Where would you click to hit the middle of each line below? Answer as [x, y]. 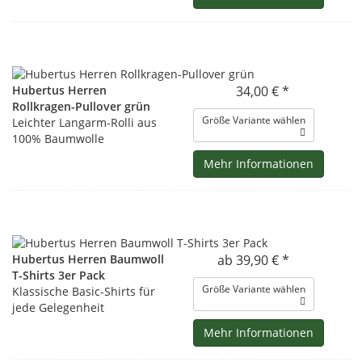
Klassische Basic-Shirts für [84, 291]
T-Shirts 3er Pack [59, 275]
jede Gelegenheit [58, 307]
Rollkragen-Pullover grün [81, 106]
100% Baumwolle [58, 139]
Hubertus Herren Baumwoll [88, 259]
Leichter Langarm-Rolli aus [84, 122]
